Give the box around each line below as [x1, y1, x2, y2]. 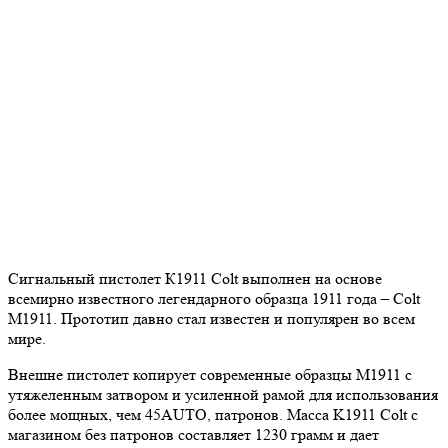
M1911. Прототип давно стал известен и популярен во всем [8, 309, 415, 328]
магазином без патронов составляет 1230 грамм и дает [8, 425, 379, 444]
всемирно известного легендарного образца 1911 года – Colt [8, 289, 420, 308]
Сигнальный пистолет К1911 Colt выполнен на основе [8, 269, 382, 288]
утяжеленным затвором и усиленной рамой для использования [8, 385, 438, 404]
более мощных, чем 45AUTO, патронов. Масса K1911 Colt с [8, 405, 418, 424]
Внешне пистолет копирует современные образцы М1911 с [8, 365, 412, 384]
